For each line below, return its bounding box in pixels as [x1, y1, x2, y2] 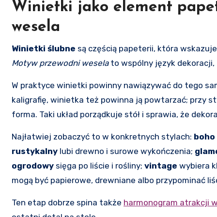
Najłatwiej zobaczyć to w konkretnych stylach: [12, 131, 194, 141]
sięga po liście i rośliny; [54, 160, 144, 170]
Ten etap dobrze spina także [12, 197, 124, 207]
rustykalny [12, 146, 58, 156]
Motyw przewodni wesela [12, 58, 108, 68]
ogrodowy [12, 160, 54, 170]
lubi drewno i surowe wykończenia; [58, 146, 195, 156]
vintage [144, 160, 177, 170]
